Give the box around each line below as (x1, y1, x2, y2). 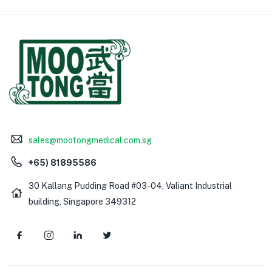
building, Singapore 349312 (28, 196, 136, 206)
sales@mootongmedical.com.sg (28, 135, 152, 145)
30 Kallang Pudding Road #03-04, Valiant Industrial (28, 180, 232, 191)
